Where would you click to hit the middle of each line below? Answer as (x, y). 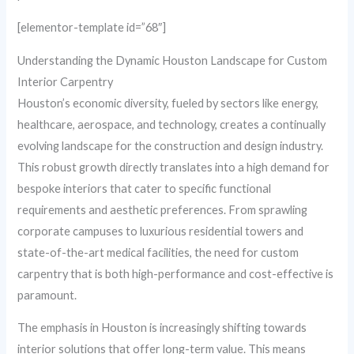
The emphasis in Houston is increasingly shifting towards (162, 328)
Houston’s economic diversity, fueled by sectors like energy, (168, 103)
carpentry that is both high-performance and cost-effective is (176, 273)
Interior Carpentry (66, 81)
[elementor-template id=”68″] (92, 27)
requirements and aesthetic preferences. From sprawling (163, 209)
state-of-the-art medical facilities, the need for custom (158, 252)
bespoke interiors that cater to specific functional (145, 188)
